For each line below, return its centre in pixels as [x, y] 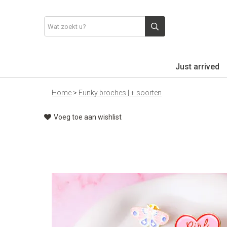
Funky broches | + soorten [120, 93]
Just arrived [197, 67]
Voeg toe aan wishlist [88, 117]
